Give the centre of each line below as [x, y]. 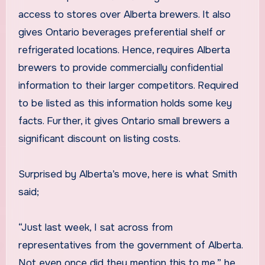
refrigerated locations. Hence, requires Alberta [124, 50]
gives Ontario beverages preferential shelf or [122, 33]
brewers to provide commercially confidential [120, 68]
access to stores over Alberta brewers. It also [124, 15]
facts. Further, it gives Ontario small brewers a [124, 121]
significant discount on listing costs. [99, 139]
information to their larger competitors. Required [128, 86]
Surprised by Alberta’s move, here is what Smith [127, 174]
